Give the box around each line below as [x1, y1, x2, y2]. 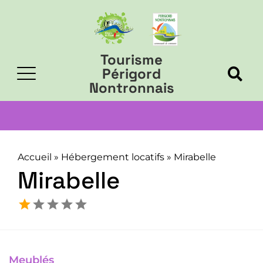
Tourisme [100, 50, 163, 69]
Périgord [102, 65, 161, 83]
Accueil [18, 151, 52, 163]
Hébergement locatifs [61, 151, 164, 163]
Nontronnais [89, 79, 174, 97]
